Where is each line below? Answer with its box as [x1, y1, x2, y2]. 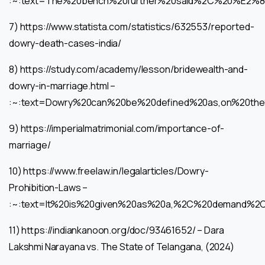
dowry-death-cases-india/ [9, 36, 122, 50]
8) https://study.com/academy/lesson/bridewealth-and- [9, 62, 248, 76]
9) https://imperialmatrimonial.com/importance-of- [9, 121, 225, 135]
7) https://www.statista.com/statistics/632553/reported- [9, 20, 254, 33]
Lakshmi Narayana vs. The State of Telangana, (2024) [9, 240, 234, 253]
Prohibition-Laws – [9, 180, 88, 194]
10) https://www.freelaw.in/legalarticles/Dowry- [9, 164, 209, 177]
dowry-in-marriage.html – [9, 79, 116, 92]
